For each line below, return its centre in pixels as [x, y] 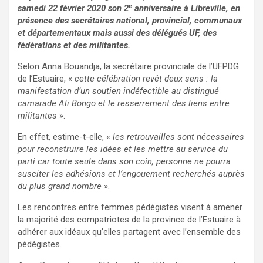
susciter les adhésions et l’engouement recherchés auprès [131, 174]
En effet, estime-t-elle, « [65, 137]
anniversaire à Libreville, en [186, 9]
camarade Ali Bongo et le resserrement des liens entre [124, 104]
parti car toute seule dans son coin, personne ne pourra [124, 162]
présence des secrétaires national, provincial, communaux [130, 21]
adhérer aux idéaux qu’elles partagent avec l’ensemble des [129, 232]
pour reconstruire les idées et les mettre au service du [123, 149]
